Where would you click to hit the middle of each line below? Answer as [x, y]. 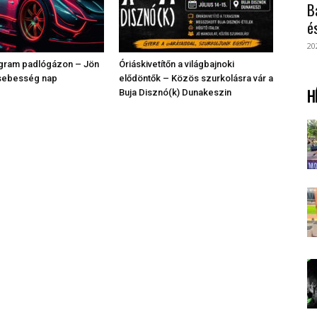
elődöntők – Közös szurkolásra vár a [196, 79]
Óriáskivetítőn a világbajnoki [177, 64]
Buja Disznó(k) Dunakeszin [175, 93]
